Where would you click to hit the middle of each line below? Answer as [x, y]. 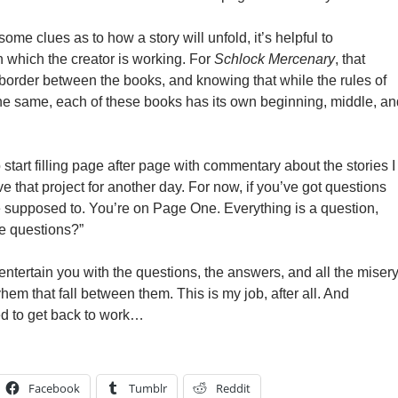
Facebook [54, 388]
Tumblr [148, 388]
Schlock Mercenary [275, 59]
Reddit [233, 388]
